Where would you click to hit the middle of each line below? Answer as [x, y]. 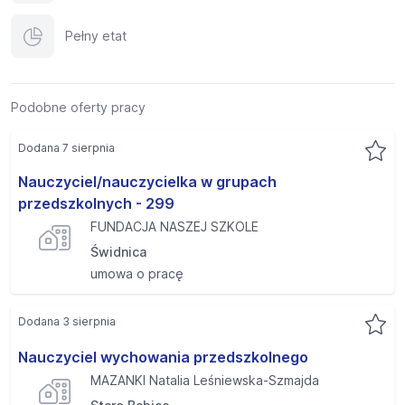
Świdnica [118, 252]
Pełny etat [96, 36]
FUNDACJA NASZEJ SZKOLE [174, 226]
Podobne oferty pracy [78, 107]
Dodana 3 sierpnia [67, 321]
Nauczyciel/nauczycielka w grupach [147, 182]
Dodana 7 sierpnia [66, 148]
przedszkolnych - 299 [96, 203]
